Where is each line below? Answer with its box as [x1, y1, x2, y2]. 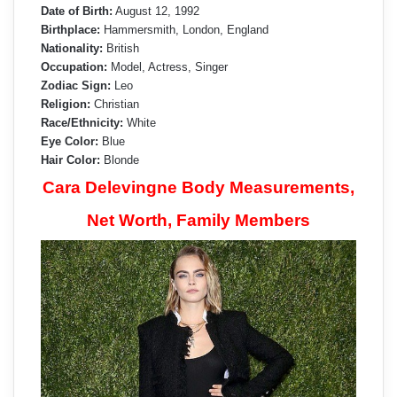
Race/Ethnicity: [41, 116, 123, 130]
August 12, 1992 [113, 4, 199, 19]
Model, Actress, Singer [107, 60, 228, 74]
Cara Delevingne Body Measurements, [43, 178, 354, 198]
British [103, 42, 139, 56]
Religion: [41, 97, 90, 112]
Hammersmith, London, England [100, 23, 269, 37]
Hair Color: [41, 153, 100, 167]
